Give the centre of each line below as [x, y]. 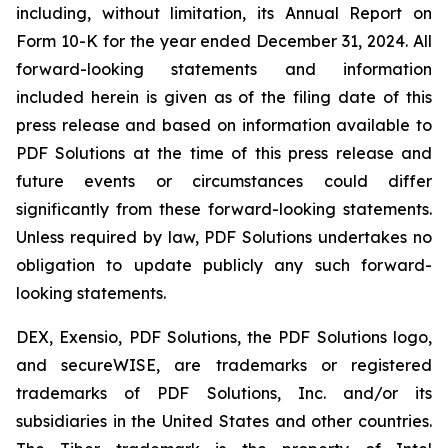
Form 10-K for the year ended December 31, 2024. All [224, 40]
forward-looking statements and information [224, 68]
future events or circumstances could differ [224, 180]
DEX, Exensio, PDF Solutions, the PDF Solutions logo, [224, 336]
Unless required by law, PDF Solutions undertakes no [224, 236]
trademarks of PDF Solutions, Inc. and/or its [224, 392]
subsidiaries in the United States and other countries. [224, 420]
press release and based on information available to [224, 124]
